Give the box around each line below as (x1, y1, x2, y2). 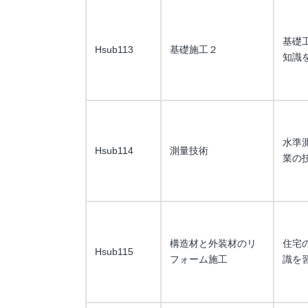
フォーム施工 (170, 254, 228, 265)
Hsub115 (95, 246, 133, 257)
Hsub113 (95, 44, 133, 55)
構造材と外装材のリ (170, 238, 256, 249)
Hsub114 (95, 145, 133, 156)
